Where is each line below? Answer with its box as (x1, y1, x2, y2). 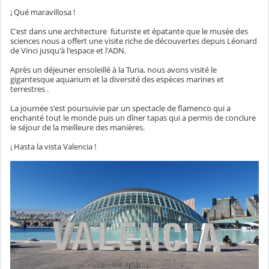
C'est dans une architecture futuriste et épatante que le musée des (10, 26, 248, 37)
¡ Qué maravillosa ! (10, 7, 75, 18)
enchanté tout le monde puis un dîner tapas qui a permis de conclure (10, 112, 256, 124)
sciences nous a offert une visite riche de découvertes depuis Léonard (10, 35, 257, 47)
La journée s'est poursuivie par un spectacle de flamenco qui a (10, 103, 231, 114)
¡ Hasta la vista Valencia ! (10, 141, 98, 153)
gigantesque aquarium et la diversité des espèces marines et (10, 74, 224, 85)
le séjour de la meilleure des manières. (10, 122, 147, 133)
